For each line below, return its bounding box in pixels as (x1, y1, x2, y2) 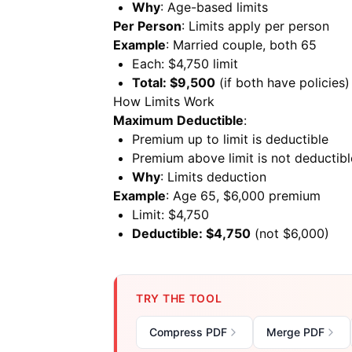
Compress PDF (149, 325, 227, 339)
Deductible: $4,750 (132, 225, 251, 241)
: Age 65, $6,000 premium (166, 188, 321, 203)
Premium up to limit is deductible (132, 131, 328, 147)
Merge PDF (266, 325, 324, 339)
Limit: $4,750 (132, 207, 209, 222)
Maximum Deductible (113, 112, 244, 128)
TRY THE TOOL (136, 291, 222, 305)
